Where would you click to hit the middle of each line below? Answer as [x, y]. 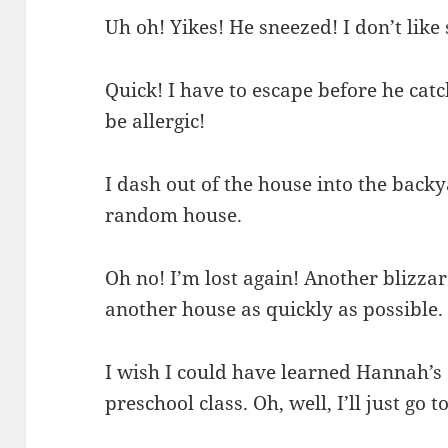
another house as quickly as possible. [274, 308]
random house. [174, 214]
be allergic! [155, 120]
